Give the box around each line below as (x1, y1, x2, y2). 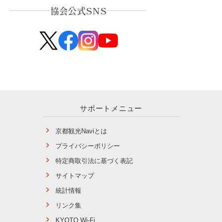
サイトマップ (55, 172, 94, 180)
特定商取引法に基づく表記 (55, 157, 133, 165)
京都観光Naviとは (55, 127, 107, 135)
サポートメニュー (80, 104, 142, 113)
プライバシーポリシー (55, 142, 120, 150)
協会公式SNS (50, 4, 107, 17)
